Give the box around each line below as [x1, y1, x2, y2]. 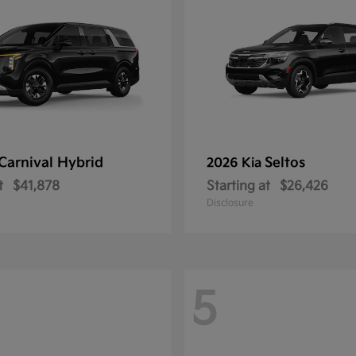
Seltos [265, 155, 305, 172]
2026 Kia [207, 156, 265, 172]
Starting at [207, 179, 270, 195]
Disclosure [207, 197, 253, 210]
